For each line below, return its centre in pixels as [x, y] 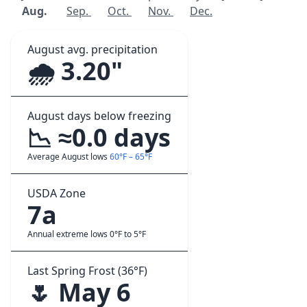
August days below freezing [99, 116]
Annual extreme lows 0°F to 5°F [87, 234]
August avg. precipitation [93, 49]
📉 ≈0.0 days [99, 137]
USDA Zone [57, 193]
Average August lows [69, 157]
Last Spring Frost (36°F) [87, 271]
